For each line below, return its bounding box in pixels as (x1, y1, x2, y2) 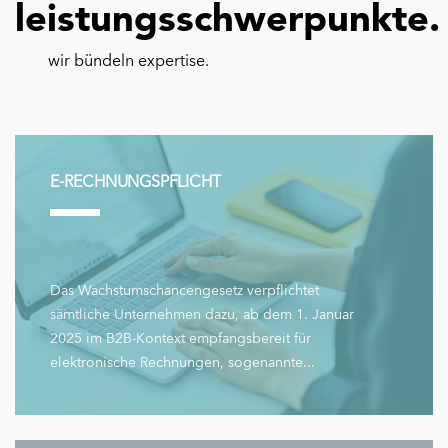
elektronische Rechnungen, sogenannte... (50, 356, 315, 371)
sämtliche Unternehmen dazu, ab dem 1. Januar (50, 308, 354, 323)
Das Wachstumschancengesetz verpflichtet (50, 284, 319, 299)
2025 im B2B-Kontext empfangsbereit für (50, 332, 311, 347)
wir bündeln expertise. (48, 54, 210, 70)
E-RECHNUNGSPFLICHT (50, 175, 221, 192)
